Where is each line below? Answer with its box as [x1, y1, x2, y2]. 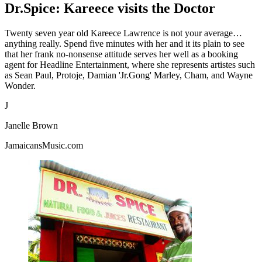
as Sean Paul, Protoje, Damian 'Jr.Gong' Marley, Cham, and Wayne [5, 70, 253, 80]
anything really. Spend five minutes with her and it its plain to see [5, 38, 244, 49]
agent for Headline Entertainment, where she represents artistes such [5, 59, 255, 70]
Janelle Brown [5, 120, 58, 130]
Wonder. [5, 80, 36, 91]
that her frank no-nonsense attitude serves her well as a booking [5, 49, 238, 59]
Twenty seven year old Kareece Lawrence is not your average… [5, 27, 242, 38]
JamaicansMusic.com [5, 140, 83, 150]
